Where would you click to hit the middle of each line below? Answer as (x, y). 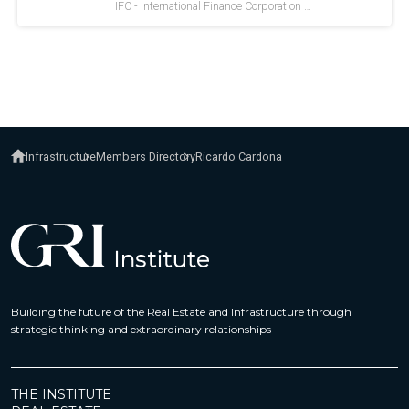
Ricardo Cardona (239, 157)
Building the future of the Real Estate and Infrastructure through (181, 312)
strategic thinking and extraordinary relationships (141, 330)
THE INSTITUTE (61, 395)
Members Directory (146, 157)
